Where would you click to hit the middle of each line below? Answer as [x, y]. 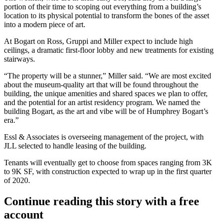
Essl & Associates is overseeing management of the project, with [104, 137]
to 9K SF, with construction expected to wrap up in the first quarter [108, 171]
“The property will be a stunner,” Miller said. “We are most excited [108, 75]
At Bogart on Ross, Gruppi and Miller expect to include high [98, 41]
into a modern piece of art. [45, 24]
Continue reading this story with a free [102, 201]
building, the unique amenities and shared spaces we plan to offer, [106, 93]
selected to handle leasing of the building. [81, 146]
